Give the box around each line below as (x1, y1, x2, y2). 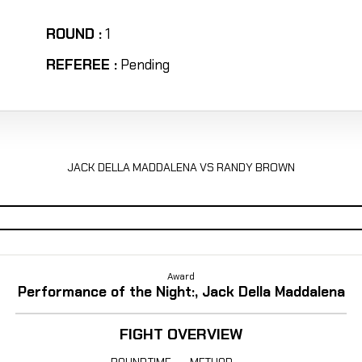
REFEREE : (45, 55, 117, 74)
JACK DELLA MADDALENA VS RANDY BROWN (66, 159, 295, 175)
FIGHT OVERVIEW (120, 324, 242, 344)
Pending (120, 55, 170, 74)
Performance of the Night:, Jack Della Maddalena (17, 283, 345, 301)
